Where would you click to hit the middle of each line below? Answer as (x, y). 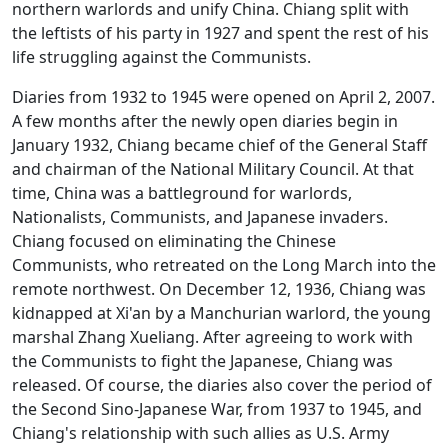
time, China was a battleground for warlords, (182, 193)
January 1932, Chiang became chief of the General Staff (219, 145)
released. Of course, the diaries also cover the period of (222, 385)
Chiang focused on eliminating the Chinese (174, 241)
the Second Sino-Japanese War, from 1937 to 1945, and (217, 409)
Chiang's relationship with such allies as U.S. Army (200, 433)
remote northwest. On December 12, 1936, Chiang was (219, 289)
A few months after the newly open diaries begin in (205, 121)
